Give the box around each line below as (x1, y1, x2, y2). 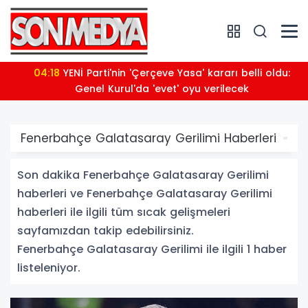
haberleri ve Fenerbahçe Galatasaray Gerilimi (17, 186, 272, 201)
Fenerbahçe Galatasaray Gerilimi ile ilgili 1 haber (17, 241, 287, 257)
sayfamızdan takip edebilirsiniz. (17, 223, 194, 239)
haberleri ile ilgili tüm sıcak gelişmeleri (17, 204, 230, 220)
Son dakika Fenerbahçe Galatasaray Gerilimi (17, 167, 269, 183)
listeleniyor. (17, 260, 80, 276)
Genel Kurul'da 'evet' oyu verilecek (67, 82, 241, 96)
